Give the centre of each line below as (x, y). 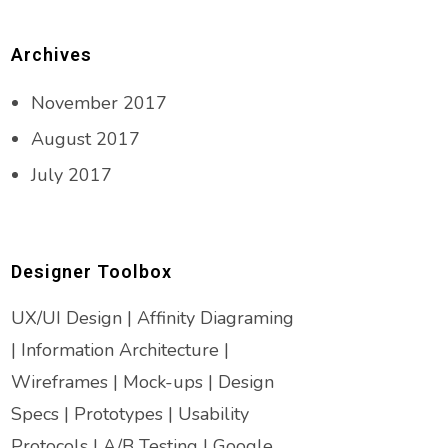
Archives (51, 54)
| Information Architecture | (120, 350)
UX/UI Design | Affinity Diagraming (152, 318)
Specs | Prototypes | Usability (130, 414)
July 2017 (71, 175)
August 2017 (85, 139)
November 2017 (99, 103)
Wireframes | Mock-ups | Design (142, 382)
